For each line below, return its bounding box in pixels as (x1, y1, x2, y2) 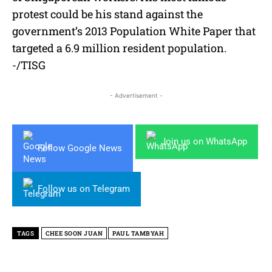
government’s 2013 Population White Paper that (12, 24, 256, 39)
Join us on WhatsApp (161, 136, 247, 148)
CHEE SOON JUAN (46, 229, 103, 238)
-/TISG (12, 58, 46, 73)
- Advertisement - (109, 92, 163, 100)
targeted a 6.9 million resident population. (12, 41, 226, 56)
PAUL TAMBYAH (112, 229, 164, 238)
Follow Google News (38, 142, 122, 154)
